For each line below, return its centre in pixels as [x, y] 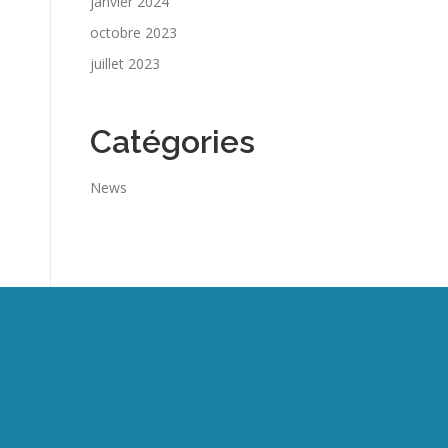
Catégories [172, 141]
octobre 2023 [133, 32]
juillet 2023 [125, 63]
